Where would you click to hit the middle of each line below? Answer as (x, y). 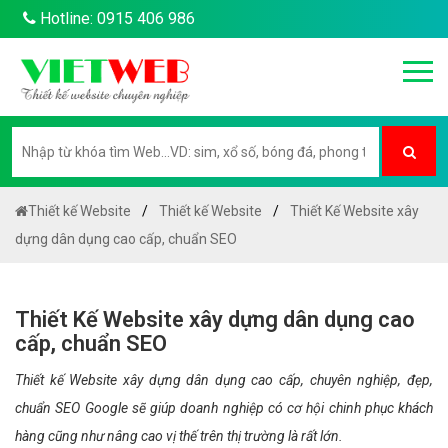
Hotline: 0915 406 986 (115, 18)
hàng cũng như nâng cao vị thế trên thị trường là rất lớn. (179, 436)
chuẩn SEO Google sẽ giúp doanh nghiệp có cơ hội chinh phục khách (224, 408)
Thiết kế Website (79, 211)
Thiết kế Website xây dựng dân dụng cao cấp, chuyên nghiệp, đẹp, (224, 380)
